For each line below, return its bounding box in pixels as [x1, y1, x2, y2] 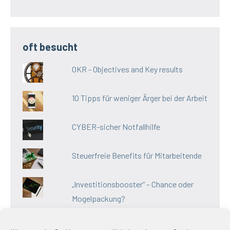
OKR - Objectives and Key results [71, 64, 183, 74]
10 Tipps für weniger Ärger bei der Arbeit [71, 93, 207, 103]
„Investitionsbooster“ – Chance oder [71, 179, 194, 189]
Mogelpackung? [71, 194, 125, 204]
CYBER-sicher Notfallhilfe [71, 122, 160, 132]
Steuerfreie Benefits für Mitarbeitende [71, 150, 202, 161]
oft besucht [23, 41, 78, 53]
